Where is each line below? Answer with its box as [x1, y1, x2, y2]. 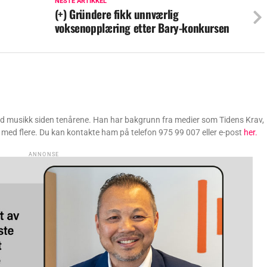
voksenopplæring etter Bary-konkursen [54, 18, 229, 36]
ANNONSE [28, 151, 60, 157]
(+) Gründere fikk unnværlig [54, 5, 179, 23]
